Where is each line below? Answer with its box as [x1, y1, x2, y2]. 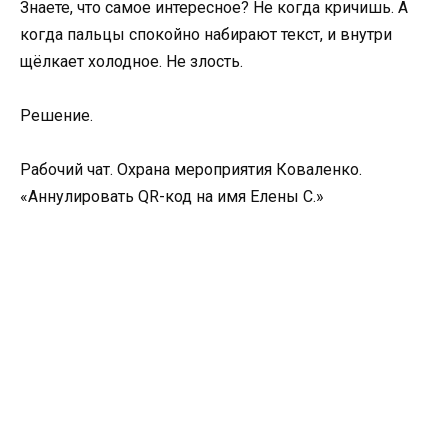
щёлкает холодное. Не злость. [20, 51, 243, 71]
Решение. [20, 106, 93, 125]
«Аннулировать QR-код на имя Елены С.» [20, 187, 324, 207]
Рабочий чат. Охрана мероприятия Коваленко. [20, 160, 362, 180]
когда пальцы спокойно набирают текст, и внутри [20, 24, 392, 44]
